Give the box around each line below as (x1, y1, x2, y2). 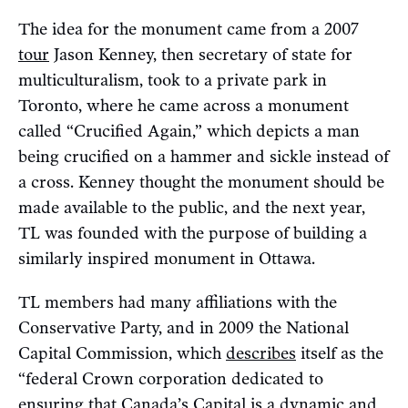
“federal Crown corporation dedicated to (18, 369, 323, 390)
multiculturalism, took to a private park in (18, 70, 327, 91)
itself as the (296, 343, 383, 364)
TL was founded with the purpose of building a (18, 223, 367, 244)
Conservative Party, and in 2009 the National (18, 318, 349, 339)
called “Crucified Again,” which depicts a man (18, 121, 360, 142)
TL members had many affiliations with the (18, 292, 337, 313)
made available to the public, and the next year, (18, 198, 365, 219)
